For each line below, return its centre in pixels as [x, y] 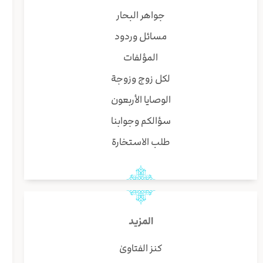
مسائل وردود [141, 37]
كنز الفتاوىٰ [141, 249]
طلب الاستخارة [141, 142]
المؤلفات [141, 58]
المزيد [141, 222]
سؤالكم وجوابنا [141, 121]
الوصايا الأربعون [141, 100]
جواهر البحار [141, 16]
